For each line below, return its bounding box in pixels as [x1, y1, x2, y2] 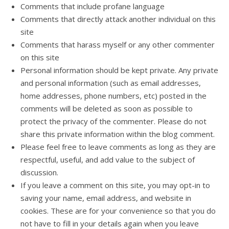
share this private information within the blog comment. [20, 129, 217, 139]
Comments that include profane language [20, 1, 165, 11]
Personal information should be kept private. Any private [20, 65, 218, 75]
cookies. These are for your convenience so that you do [20, 205, 216, 216]
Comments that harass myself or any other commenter [20, 39, 215, 50]
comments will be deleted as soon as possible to [20, 103, 193, 113]
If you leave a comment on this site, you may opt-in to [20, 180, 210, 190]
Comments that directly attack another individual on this [20, 14, 216, 24]
